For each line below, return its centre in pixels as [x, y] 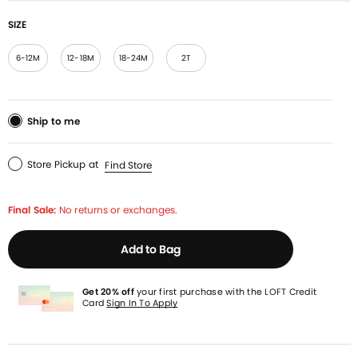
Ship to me [54, 121]
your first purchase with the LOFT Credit [225, 292]
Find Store [129, 165]
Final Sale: [32, 209]
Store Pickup [57, 165]
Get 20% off [108, 292]
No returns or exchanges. [119, 209]
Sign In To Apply [142, 303]
